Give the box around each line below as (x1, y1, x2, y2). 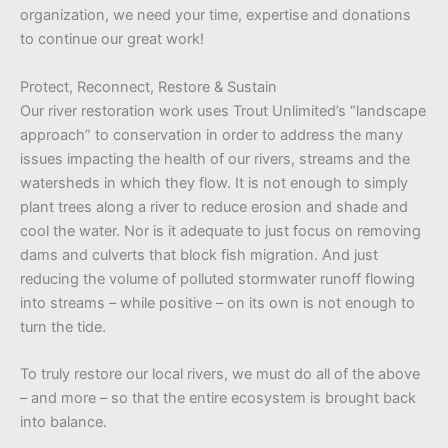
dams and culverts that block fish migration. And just (20, 245, 378, 264)
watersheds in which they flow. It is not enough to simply (20, 173, 408, 192)
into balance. (20, 413, 107, 432)
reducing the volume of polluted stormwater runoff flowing (20, 269, 415, 288)
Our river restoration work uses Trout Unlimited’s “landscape (20, 101, 426, 120)
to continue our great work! (20, 30, 204, 49)
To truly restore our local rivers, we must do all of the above (20, 365, 420, 384)
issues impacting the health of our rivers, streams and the (20, 149, 410, 168)
